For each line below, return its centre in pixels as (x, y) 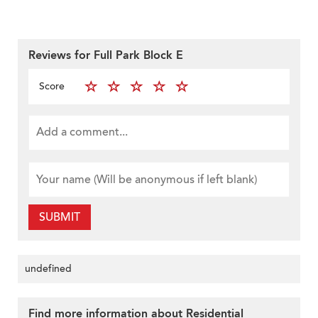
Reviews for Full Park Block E (106, 55)
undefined (48, 268)
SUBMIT (60, 217)
